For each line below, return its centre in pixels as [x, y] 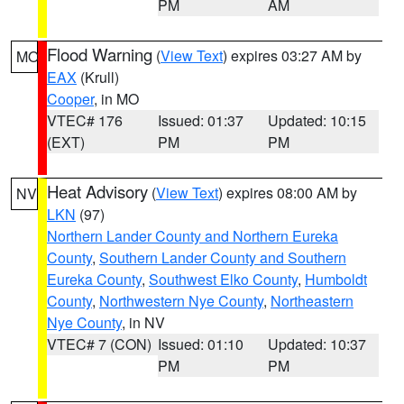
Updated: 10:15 [317, 120]
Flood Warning [100, 54]
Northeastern [312, 301]
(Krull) [98, 77]
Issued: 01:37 [200, 120]
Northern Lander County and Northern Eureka [193, 236]
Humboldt [336, 279]
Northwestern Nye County [181, 301]
